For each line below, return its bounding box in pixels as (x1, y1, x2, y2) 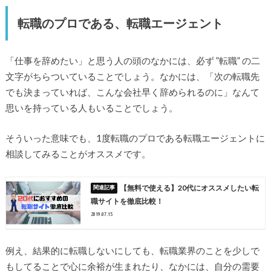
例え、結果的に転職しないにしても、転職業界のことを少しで (5, 245, 260, 256)
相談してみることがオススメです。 (5, 148, 151, 160)
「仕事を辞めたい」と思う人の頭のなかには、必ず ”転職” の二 (5, 54, 260, 66)
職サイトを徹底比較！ (90, 197, 163, 206)
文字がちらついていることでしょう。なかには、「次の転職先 (5, 70, 260, 82)
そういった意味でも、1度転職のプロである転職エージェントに (5, 132, 265, 144)
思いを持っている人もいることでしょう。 (5, 102, 178, 113)
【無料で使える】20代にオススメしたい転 (120, 183, 260, 193)
